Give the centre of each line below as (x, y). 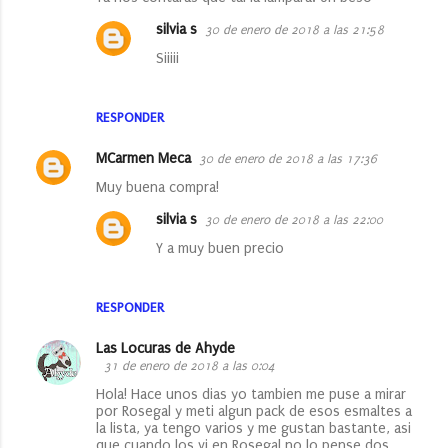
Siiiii (167, 59)
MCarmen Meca (143, 159)
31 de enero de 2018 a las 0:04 (189, 366)
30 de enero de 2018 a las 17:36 (288, 159)
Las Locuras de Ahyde (165, 349)
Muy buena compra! (157, 188)
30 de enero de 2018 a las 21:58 (294, 30)
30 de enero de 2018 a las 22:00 (294, 220)
